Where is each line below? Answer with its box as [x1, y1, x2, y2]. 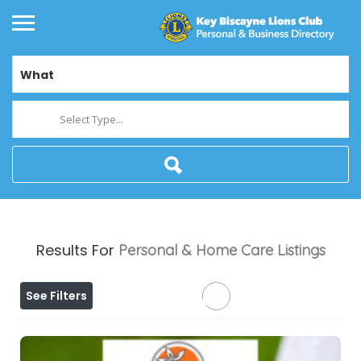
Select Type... [60, 112, 123, 127]
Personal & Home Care [118, 241, 273, 260]
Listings [276, 241, 326, 260]
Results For [35, 240, 118, 261]
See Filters [26, 288, 87, 305]
